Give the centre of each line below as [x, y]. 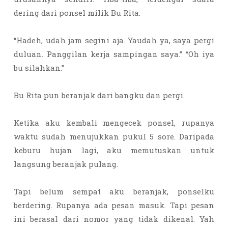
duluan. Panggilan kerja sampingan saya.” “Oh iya [114, 54]
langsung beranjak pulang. [66, 164]
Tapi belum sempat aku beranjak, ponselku [114, 191]
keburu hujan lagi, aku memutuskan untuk [114, 150]
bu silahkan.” [40, 68]
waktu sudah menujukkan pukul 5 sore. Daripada [114, 136]
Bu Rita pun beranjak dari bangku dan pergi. [100, 95]
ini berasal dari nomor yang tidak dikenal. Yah [114, 219]
